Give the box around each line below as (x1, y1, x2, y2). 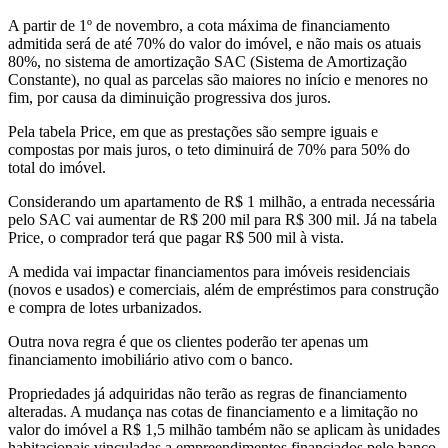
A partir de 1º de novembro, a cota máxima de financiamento (8, 17, 390, 35)
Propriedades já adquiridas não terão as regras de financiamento (8, 385, 407, 403)
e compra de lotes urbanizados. (8, 299, 202, 317)
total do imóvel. (8, 159, 106, 177)
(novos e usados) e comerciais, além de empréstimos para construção (8, 281, 439, 299)
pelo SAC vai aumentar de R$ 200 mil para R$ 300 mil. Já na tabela (8, 211, 437, 229)
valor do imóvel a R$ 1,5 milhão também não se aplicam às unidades (8, 421, 440, 439)
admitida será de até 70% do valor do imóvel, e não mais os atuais (8, 35, 421, 53)
